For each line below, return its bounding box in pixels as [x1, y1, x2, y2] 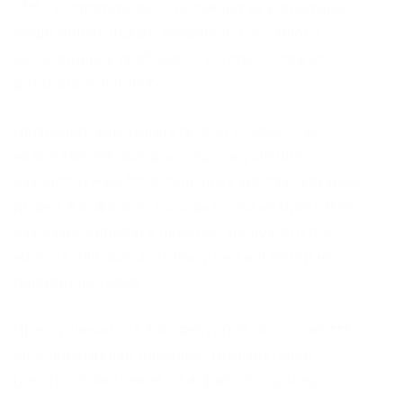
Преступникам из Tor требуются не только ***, [13, 320, 355, 338]
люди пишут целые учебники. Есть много [13, 23, 320, 41]
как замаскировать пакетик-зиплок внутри [13, 222, 333, 240]
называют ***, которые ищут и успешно [13, 147, 308, 165]
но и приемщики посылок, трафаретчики [13, 345, 313, 363]
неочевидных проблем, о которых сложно [13, 49, 327, 67]
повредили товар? [13, 273, 149, 291]
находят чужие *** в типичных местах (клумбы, [13, 172, 363, 190]
